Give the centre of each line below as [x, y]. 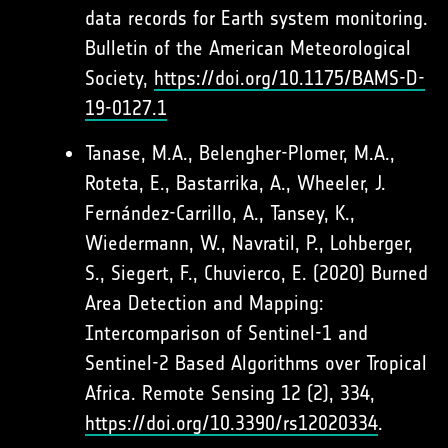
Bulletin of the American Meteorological [248, 48]
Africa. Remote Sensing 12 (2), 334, [230, 393]
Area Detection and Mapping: [204, 303]
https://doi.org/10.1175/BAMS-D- [289, 78]
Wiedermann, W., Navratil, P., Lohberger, [249, 243]
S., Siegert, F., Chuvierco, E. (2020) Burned [256, 273]
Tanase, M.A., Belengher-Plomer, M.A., [240, 153]
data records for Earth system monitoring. [256, 18]
